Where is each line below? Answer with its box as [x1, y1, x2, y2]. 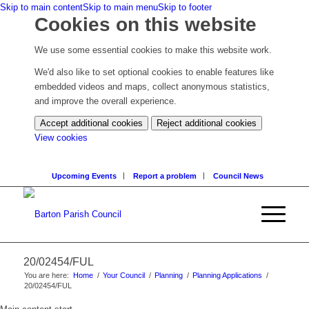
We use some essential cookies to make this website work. [34, 45, 272, 56]
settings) [87, 175, 121, 186]
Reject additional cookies [157, 118, 257, 129]
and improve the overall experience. [34, 96, 177, 107]
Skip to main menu [83, 2, 158, 12]
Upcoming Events [52, 172, 117, 181]
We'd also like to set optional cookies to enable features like [34, 67, 274, 78]
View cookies [34, 132, 88, 143]
